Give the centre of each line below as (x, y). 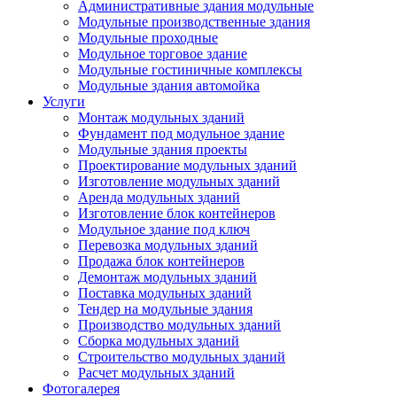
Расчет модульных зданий (156, 373)
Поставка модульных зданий (165, 293)
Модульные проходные (148, 38)
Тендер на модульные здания (165, 309)
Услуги (64, 101)
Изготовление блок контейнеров (177, 213)
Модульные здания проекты (163, 149)
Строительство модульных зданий (182, 357)
